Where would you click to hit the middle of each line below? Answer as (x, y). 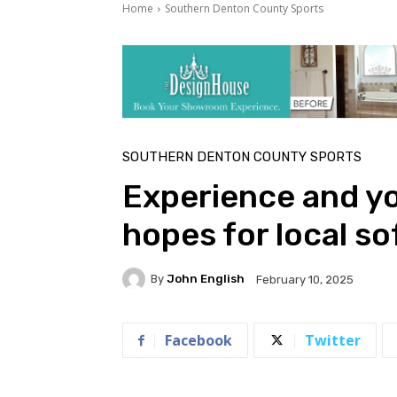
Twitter (333, 340)
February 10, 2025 (305, 279)
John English (206, 279)
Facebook (198, 340)
